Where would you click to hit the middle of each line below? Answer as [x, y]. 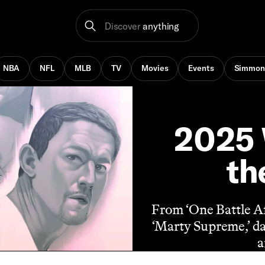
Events [201, 68]
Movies [155, 68]
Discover [122, 26]
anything [161, 26]
